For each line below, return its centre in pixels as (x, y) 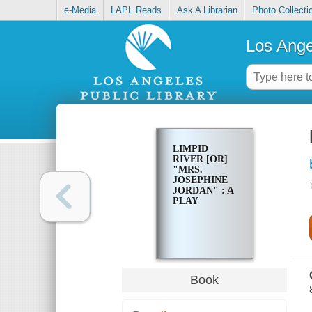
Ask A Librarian (207, 10)
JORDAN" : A (203, 191)
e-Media (80, 10)
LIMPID (190, 149)
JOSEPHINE (200, 180)
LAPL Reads (136, 10)
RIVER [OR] (200, 159)
